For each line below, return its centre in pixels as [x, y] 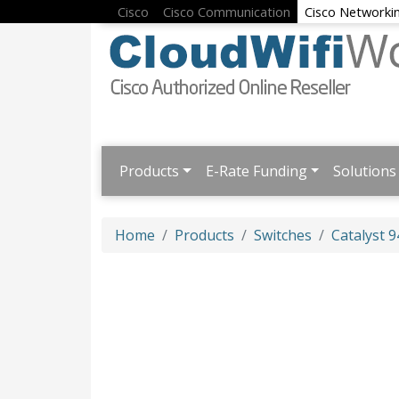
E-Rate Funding [256, 171]
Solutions [365, 171]
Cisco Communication [227, 11]
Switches [283, 236]
